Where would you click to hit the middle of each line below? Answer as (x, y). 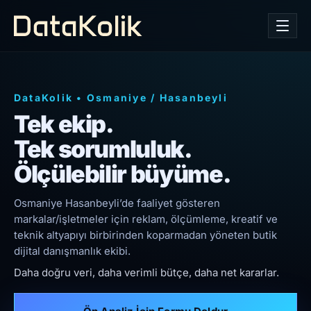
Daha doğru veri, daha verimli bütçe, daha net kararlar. (146, 272)
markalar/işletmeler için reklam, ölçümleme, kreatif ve (146, 219)
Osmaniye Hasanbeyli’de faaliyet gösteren (117, 203)
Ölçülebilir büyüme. (123, 174)
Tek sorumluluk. (103, 149)
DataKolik (44, 98)
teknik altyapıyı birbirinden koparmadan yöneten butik (145, 235)
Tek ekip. (64, 124)
